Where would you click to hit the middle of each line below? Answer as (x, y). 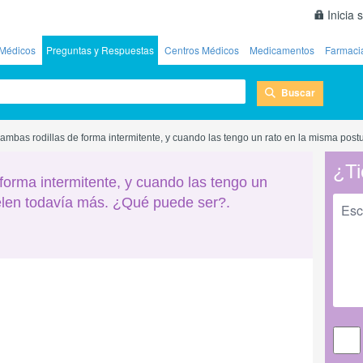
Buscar (298, 92)
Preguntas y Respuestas (100, 50)
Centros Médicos (202, 50)
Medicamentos (282, 50)
